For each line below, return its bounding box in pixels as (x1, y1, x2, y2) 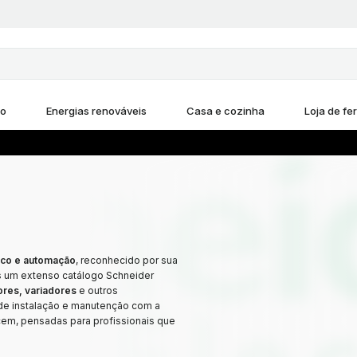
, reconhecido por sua (76, 254, 178, 266)
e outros (76, 284, 118, 296)
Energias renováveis (46, 104, 147, 117)
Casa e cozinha (186, 104, 265, 117)
